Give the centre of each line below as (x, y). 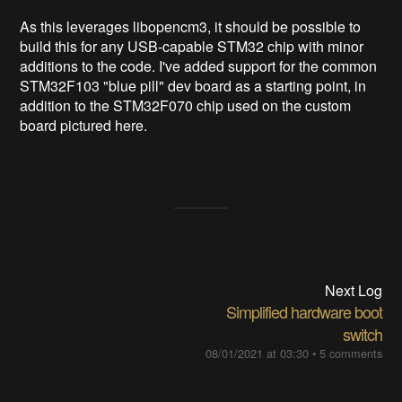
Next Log (353, 291)
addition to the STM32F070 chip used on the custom (186, 106)
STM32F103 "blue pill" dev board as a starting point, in (193, 86)
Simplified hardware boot (304, 312)
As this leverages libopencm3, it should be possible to (191, 27)
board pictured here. (84, 126)
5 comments (350, 354)
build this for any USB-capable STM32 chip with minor (192, 47)
